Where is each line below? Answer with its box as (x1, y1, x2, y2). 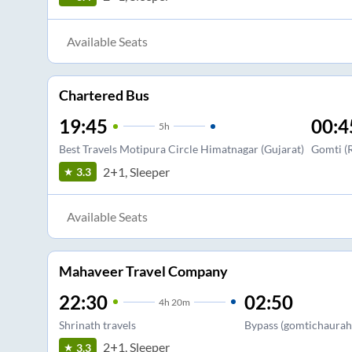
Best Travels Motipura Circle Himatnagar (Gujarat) (58, 142, 304, 156)
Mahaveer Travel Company (58, 262, 228, 280)
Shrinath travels (58, 317, 136, 332)
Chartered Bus (58, 86, 149, 104)
